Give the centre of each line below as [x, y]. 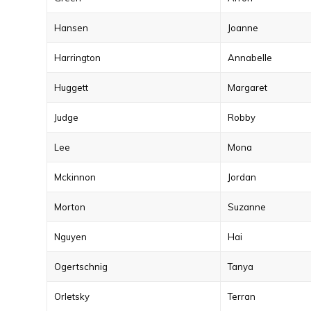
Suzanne [247, 207]
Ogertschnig [81, 267]
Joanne [243, 28]
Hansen [71, 28]
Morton [70, 207]
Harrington [77, 58]
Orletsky [72, 296]
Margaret [247, 87]
